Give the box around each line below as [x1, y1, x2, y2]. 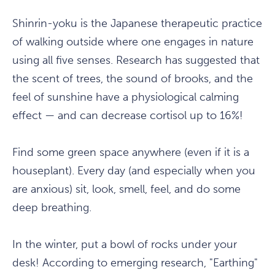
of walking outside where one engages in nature [12, 35, 254, 49]
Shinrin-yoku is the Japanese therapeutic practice [12, 17, 262, 31]
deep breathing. [12, 201, 91, 215]
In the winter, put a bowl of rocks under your [12, 238, 237, 252]
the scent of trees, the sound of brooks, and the [12, 72, 253, 86]
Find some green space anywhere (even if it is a [12, 145, 249, 160]
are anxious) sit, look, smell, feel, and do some [12, 182, 241, 196]
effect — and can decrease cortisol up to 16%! [12, 109, 243, 123]
